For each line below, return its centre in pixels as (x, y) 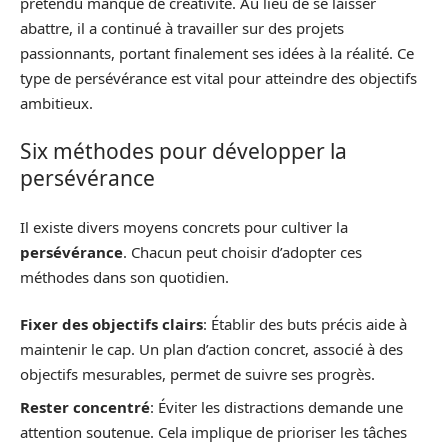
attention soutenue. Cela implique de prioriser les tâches (213, 431)
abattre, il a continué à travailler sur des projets (182, 27)
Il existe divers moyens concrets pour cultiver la (184, 226)
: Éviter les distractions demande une (276, 406)
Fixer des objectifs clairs (111, 324)
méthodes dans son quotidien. (124, 276)
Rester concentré (85, 406)
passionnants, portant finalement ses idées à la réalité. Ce (217, 52)
